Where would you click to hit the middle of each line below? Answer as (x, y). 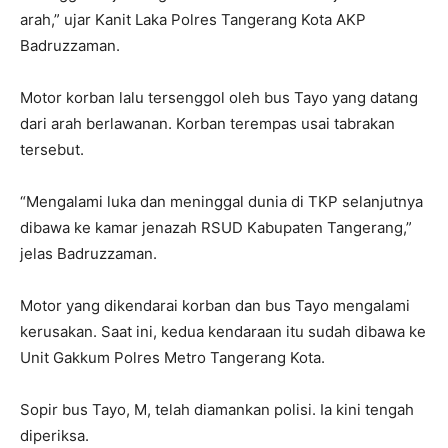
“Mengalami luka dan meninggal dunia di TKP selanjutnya (221, 201)
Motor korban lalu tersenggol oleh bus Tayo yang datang (219, 97)
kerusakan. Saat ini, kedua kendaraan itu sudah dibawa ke (223, 331)
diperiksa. (54, 435)
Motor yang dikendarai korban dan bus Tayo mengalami (215, 305)
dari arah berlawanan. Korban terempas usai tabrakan (207, 123)
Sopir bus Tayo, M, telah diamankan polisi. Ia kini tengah (217, 409)
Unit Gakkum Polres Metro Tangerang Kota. (172, 357)
